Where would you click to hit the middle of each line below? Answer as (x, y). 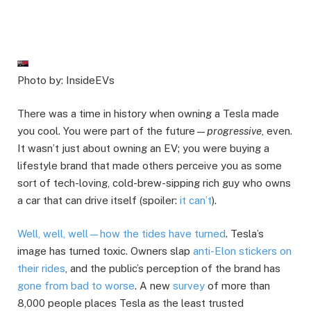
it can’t (196, 200)
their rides (41, 268)
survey (189, 285)
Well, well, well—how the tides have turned (121, 233)
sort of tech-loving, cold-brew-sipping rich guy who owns (154, 183)
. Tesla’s (245, 233)
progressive (234, 131)
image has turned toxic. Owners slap (105, 251)
